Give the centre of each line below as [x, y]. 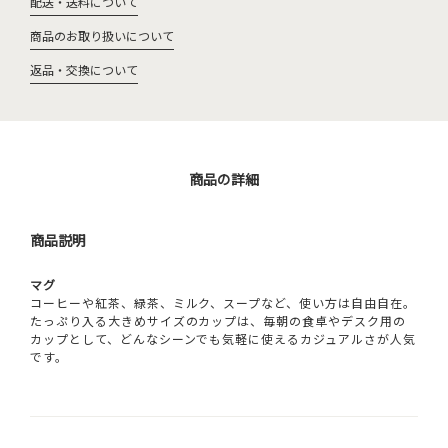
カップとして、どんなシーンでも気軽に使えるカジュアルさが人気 [223, 338]
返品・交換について [84, 69]
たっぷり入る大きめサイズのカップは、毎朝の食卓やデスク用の [218, 320]
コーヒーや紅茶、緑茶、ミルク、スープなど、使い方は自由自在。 [223, 302]
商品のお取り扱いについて [102, 35]
